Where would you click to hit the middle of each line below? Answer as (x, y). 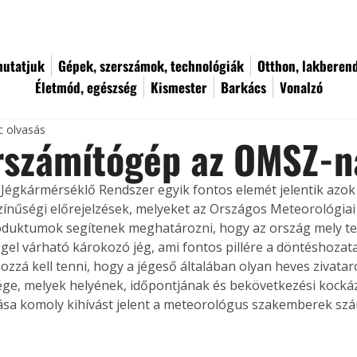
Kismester (179, 87)
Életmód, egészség (86, 87)
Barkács (243, 87)
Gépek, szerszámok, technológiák (151, 66)
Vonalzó (301, 87)
